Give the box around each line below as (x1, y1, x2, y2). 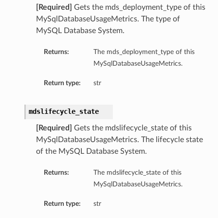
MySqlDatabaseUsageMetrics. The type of (36, 15, 180, 23)
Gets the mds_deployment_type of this (72, 3, 205, 12)
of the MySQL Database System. (36, 147, 147, 156)
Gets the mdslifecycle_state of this (72, 124, 192, 132)
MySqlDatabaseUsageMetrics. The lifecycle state (36, 136, 203, 144)
